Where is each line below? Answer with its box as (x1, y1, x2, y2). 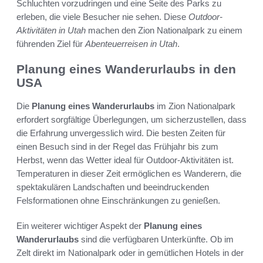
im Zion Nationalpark (154, 101, 235, 112)
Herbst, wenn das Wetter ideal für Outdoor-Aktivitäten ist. (16, 155, 234, 166)
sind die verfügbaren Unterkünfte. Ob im (79, 234, 234, 245)
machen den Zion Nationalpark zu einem (86, 25, 242, 35)
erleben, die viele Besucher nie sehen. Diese (16, 11, 188, 22)
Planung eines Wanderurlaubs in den (16, 62, 236, 76)
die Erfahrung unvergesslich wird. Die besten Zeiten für (16, 128, 225, 139)
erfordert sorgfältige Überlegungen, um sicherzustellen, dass (16, 114, 247, 125)
